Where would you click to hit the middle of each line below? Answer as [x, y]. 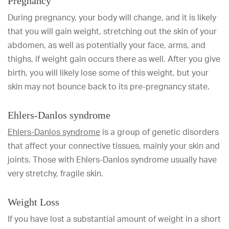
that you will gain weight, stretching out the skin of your [112, 31]
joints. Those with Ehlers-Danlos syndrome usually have [112, 159]
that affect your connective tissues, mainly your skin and [114, 146]
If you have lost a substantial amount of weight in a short [114, 219]
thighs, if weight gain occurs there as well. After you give [114, 59]
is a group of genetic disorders [159, 132]
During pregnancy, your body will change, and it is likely [112, 17]
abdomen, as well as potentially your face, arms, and [107, 45]
